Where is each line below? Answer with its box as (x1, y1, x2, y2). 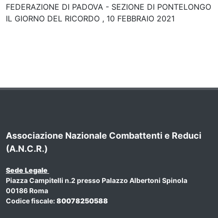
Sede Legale (6, 165, 49, 174)
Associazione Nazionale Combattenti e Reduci (6, 130, 201, 141)
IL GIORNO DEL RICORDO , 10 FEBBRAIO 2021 (6, 13, 175, 23)
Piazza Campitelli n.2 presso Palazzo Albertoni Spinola (6, 176, 187, 184)
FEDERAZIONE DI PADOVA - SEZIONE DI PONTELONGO (6, 1, 211, 12)
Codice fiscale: (6, 196, 56, 205)
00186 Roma (6, 186, 48, 195)
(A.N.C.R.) (6, 143, 48, 154)
